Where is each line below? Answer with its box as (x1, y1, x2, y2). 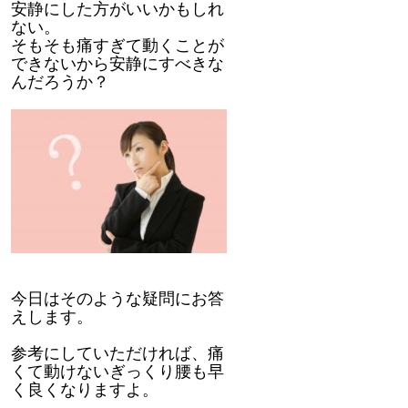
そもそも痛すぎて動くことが (11, 34, 224, 56)
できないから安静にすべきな (11, 52, 224, 75)
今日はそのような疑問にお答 (11, 287, 224, 310)
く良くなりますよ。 (11, 378, 158, 401)
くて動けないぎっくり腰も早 (11, 360, 224, 382)
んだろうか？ (11, 70, 109, 93)
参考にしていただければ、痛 (11, 342, 224, 364)
